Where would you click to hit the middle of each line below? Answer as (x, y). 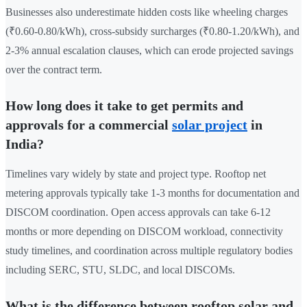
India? (25, 144)
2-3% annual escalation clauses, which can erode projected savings (149, 51)
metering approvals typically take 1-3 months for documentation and (152, 193)
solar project (210, 125)
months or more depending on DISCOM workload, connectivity (144, 232)
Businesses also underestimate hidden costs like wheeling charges (147, 12)
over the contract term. (54, 70)
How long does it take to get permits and (124, 106)
